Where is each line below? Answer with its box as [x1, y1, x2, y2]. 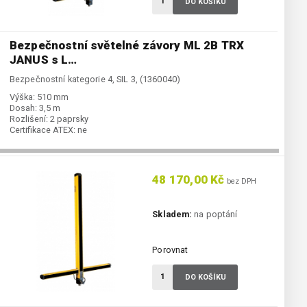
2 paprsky [50, 114, 88, 125]
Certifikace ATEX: [10, 125, 75, 136]
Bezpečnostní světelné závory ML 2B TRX [10, 38, 245, 53]
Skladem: [152, 209, 193, 220]
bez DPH [224, 177, 257, 186]
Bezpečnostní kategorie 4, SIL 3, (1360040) [10, 74, 181, 85]
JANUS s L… [10, 53, 77, 67]
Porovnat [152, 245, 188, 256]
